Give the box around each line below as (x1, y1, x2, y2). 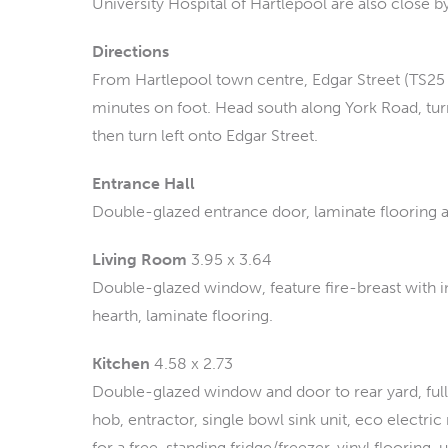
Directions (92, 42, 169, 61)
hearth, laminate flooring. (92, 306, 273, 325)
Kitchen (92, 354, 150, 373)
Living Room (92, 250, 187, 269)
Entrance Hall (92, 174, 195, 193)
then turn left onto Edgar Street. (92, 126, 318, 145)
